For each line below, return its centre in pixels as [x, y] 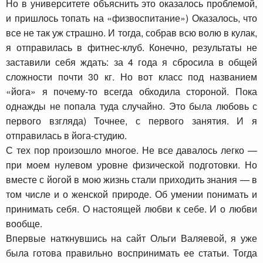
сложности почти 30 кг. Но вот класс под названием [131, 76]
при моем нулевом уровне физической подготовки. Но [131, 164]
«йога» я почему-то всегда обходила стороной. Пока [131, 91]
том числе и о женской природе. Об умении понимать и [131, 194]
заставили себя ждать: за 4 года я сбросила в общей [131, 62]
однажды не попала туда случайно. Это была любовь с [131, 106]
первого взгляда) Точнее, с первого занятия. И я [131, 120]
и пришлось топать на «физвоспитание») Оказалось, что [131, 18]
